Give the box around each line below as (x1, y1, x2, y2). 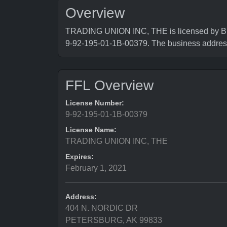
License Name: (65, 126, 117, 134)
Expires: (65, 153, 94, 161)
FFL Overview (65, 78, 154, 93)
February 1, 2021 (65, 164, 127, 172)
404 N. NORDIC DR (65, 204, 138, 212)
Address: (65, 193, 97, 201)
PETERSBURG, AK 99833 (65, 216, 162, 224)
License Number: (65, 99, 124, 107)
